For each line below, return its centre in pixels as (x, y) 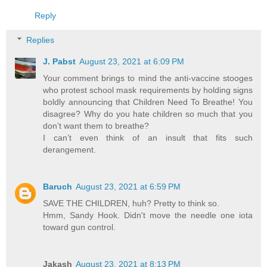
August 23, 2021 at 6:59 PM (128, 187)
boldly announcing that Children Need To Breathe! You (148, 102)
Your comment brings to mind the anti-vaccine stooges (148, 78)
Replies (41, 40)
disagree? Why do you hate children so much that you (148, 114)
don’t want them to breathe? (96, 126)
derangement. (70, 150)
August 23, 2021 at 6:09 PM (132, 62)
